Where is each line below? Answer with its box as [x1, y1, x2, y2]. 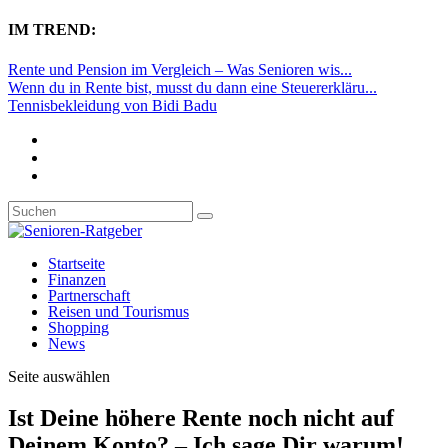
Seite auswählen [8, 367, 110, 385]
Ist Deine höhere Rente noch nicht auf [8, 405, 394, 432]
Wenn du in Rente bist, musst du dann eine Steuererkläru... [8, 78, 377, 96]
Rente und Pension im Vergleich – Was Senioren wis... [8, 60, 352, 78]
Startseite [48, 254, 105, 272]
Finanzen [48, 270, 106, 288]
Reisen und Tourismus [48, 302, 189, 320]
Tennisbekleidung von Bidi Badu [8, 96, 217, 114]
